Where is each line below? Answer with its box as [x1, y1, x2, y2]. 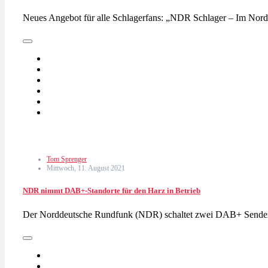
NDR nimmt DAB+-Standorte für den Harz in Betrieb [23, 186, 200, 196]
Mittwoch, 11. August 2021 [47, 164, 125, 173]
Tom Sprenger [47, 155, 87, 164]
